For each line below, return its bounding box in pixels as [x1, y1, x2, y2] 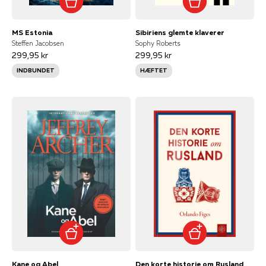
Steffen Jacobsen [12, 39, 64, 47]
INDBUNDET [17, 66, 55, 74]
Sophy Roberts [135, 39, 180, 47]
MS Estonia [12, 27, 52, 37]
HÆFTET [140, 66, 167, 74]
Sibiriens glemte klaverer [135, 27, 224, 37]
